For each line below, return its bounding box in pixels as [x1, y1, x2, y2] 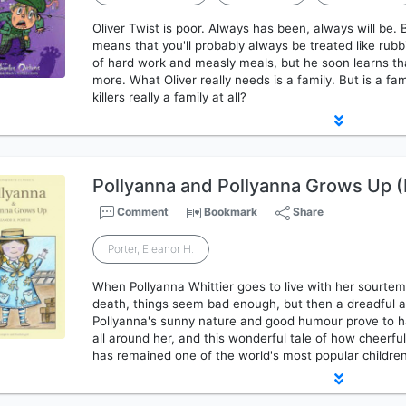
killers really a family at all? [92, 90, 247, 104]
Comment [114, 205, 169, 218]
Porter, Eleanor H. [108, 242, 195, 256]
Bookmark [204, 205, 258, 218]
